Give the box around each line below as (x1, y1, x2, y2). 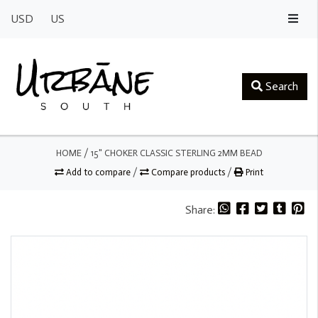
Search (263, 79, 298, 93)
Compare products (149, 166, 227, 177)
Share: (185, 202, 218, 216)
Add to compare (64, 166, 133, 177)
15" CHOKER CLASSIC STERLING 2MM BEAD (90, 147, 263, 158)
